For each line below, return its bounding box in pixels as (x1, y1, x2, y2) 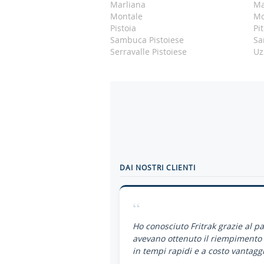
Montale (110, 11, 143, 22)
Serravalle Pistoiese (110, 46, 187, 57)
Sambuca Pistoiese (110, 34, 184, 45)
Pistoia (110, 22, 136, 34)
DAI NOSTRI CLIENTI (120, 163, 196, 172)
